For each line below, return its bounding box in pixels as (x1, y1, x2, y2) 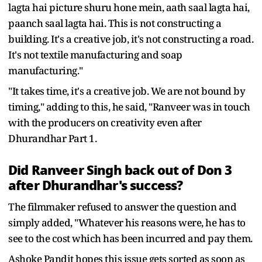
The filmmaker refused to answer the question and (8, 199, 236, 213)
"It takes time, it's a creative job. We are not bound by (8, 84, 245, 98)
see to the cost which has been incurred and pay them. (8, 231, 253, 245)
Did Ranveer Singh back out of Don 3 (8, 160, 232, 180)
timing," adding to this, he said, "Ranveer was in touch (8, 99, 250, 113)
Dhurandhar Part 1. (8, 131, 96, 145)
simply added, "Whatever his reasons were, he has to (8, 215, 246, 229)
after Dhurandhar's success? (8, 175, 183, 195)
